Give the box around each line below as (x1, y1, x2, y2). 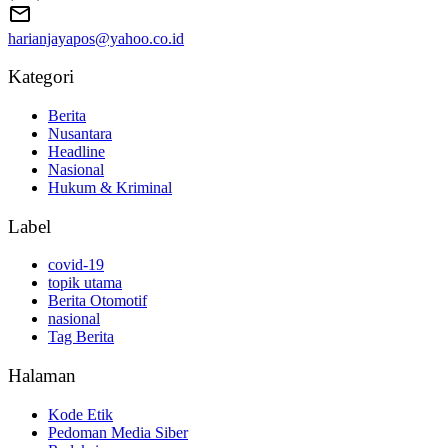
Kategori (8, 66, 74, 88)
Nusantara (48, 124, 112, 142)
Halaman (8, 365, 76, 387)
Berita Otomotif (48, 292, 147, 310)
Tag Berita (48, 328, 114, 346)
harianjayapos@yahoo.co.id (8, 29, 184, 47)
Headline (48, 142, 105, 160)
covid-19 (48, 256, 104, 274)
